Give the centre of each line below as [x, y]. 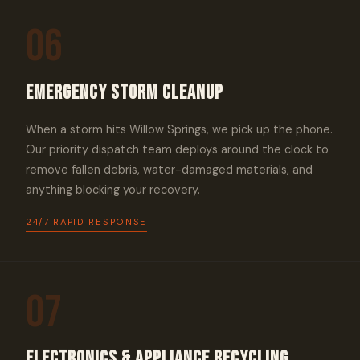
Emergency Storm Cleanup [125, 93]
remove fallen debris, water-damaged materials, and [169, 170]
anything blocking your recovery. [113, 190]
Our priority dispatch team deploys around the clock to [177, 149]
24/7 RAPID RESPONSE [86, 222]
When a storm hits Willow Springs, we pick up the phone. [179, 129]
